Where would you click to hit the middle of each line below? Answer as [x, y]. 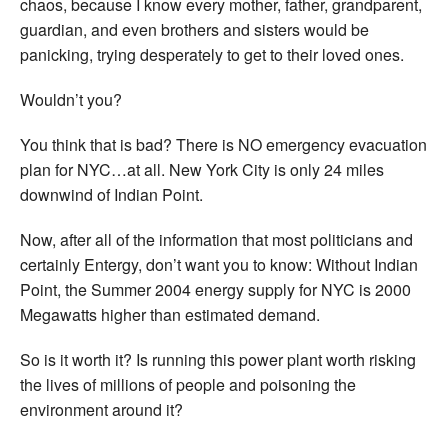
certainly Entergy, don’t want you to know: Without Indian [219, 264]
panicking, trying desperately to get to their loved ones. [212, 54]
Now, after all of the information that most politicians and [216, 239]
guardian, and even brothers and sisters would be [194, 29]
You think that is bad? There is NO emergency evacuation [223, 144]
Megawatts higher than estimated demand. [170, 314]
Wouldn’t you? [71, 99]
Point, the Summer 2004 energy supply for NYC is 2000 [215, 289]
